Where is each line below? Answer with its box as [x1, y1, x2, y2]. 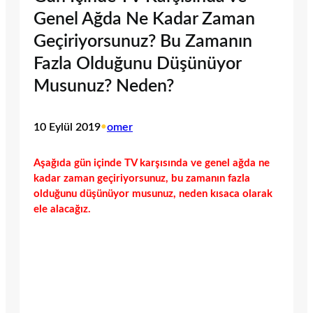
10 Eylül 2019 [34, 122, 101, 133]
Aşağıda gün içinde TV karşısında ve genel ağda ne [34, 157, 270, 168]
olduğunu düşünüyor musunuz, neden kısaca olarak [34, 188, 272, 199]
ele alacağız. [34, 203, 91, 214]
